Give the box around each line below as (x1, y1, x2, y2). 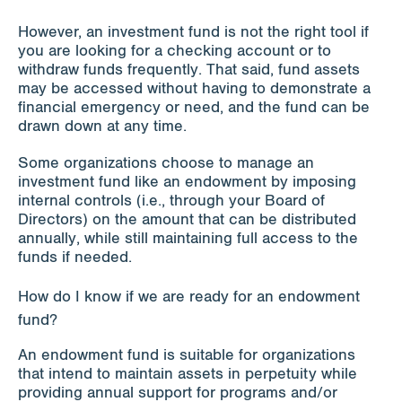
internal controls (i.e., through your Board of (18, 191, 325, 210)
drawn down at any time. (18, 117, 187, 135)
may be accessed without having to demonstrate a (18, 79, 371, 98)
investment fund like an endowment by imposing (18, 172, 356, 191)
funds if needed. (18, 248, 132, 267)
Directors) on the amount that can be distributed (18, 210, 356, 229)
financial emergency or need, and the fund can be (18, 98, 370, 117)
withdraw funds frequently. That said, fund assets (18, 60, 360, 79)
